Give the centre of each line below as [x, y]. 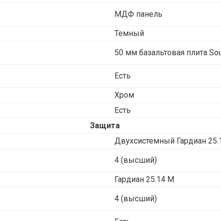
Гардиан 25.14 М [144, 179]
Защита [105, 125]
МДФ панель [138, 14]
